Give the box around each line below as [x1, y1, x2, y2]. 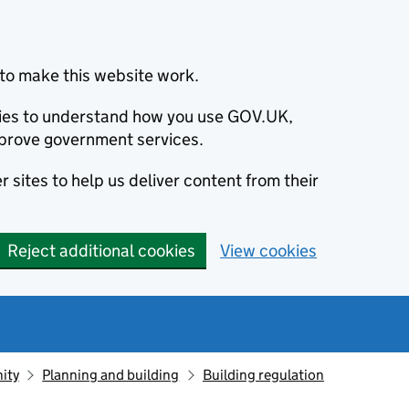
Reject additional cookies [7, 240, 195, 261]
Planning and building [42, 366, 180, 383]
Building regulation [202, 366, 324, 383]
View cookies [220, 240, 317, 261]
